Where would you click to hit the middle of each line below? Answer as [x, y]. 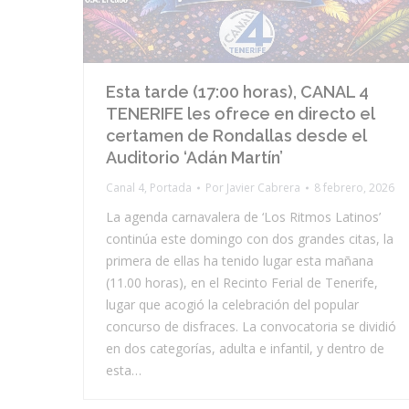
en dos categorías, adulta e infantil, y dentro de [245, 349]
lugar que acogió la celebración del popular [232, 305]
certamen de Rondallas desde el [236, 136]
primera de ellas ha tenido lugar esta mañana [240, 261]
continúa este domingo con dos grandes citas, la [250, 239]
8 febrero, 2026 [354, 188]
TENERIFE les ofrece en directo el [240, 114]
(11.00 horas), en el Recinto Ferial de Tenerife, [242, 283]
